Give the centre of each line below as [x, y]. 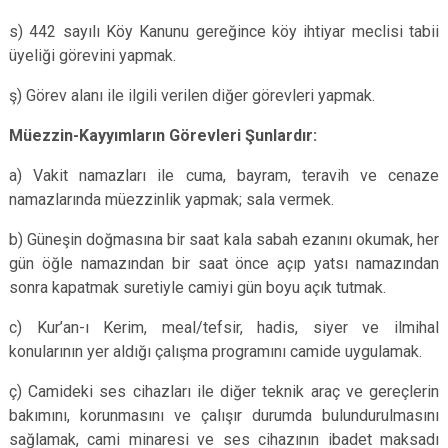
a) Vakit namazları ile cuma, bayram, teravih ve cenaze [224, 175]
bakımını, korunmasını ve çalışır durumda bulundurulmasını [224, 415]
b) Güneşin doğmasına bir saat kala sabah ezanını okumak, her [224, 239]
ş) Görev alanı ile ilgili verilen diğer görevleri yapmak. [192, 95]
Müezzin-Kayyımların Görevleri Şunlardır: [163, 135]
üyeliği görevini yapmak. [92, 55]
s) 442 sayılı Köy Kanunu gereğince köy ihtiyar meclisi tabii [224, 31]
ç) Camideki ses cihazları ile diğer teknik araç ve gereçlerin [224, 391]
